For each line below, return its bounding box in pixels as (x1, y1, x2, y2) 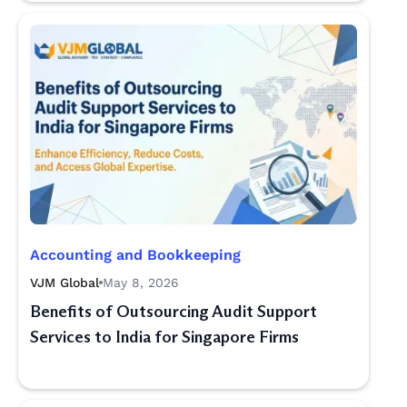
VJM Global (30, 275, 99, 290)
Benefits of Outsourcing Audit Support (30, 302, 317, 322)
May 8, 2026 (103, 275, 179, 290)
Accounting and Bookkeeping (30, 246, 241, 263)
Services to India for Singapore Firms (30, 327, 299, 347)
